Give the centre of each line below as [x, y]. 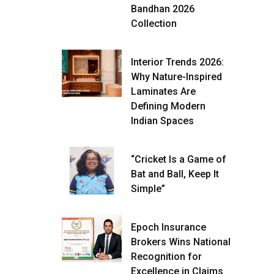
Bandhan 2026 [163, 9]
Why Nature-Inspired [176, 77]
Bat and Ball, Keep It [175, 174]
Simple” [148, 189]
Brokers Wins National [181, 242]
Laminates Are [163, 91]
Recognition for [166, 257]
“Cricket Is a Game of [179, 159]
